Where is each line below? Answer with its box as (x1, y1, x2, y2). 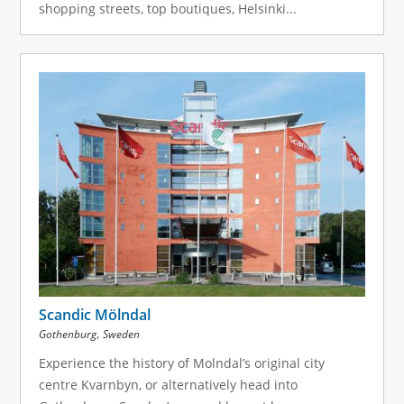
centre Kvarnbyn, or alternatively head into (38, 375, 298, 393)
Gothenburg (38, 326, 96, 342)
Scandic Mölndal (38, 304, 151, 325)
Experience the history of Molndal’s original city (38, 353, 325, 372)
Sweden (102, 326, 140, 342)
